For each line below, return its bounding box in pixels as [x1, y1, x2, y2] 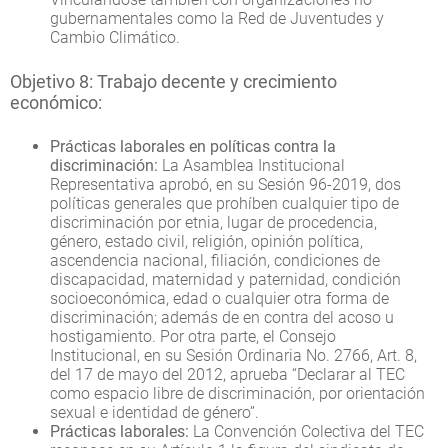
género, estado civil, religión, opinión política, [50, 231, 363, 251]
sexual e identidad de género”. [50, 402, 259, 422]
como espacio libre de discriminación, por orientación [50, 383, 425, 403]
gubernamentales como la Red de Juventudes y [50, 8, 384, 28]
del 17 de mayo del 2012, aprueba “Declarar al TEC [50, 364, 405, 384]
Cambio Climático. [50, 27, 180, 47]
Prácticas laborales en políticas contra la [50, 136, 336, 156]
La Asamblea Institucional [158, 155, 345, 175]
